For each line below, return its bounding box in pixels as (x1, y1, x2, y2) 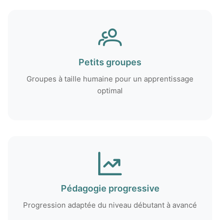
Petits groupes (79, 56, 141, 67)
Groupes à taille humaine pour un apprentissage (27, 74, 193, 83)
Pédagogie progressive (60, 183, 160, 193)
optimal (97, 85, 123, 95)
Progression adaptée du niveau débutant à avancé (23, 200, 197, 210)
